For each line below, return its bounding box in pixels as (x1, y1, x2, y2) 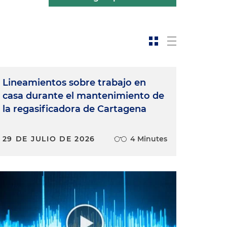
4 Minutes (130, 134, 167, 143)
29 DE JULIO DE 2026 (2, 134, 95, 143)
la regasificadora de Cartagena (2, 103, 146, 115)
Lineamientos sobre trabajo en (2, 77, 146, 88)
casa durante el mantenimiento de (2, 90, 164, 101)
